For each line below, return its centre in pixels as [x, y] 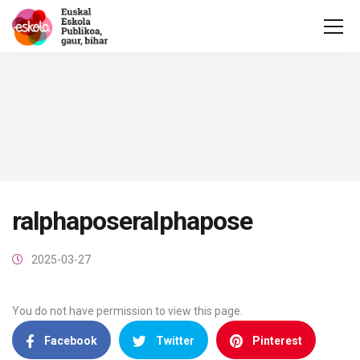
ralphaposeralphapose [132, 221]
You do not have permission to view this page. [127, 311]
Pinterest [277, 341]
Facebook [71, 341]
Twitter [175, 341]
